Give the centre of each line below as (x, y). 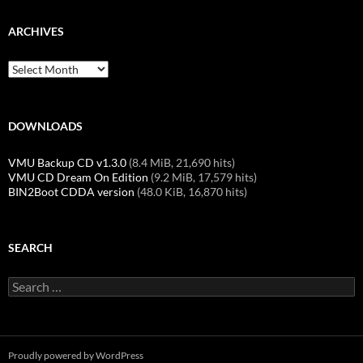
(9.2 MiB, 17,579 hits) (203, 177)
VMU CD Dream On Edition (78, 177)
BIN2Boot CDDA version (71, 191)
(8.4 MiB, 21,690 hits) (181, 162)
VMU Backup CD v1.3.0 (67, 162)
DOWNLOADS (45, 126)
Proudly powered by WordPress (76, 355)
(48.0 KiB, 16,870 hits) (191, 191)
